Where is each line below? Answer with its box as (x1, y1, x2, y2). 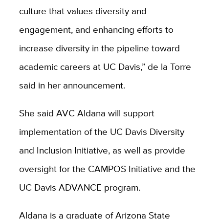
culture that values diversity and (19, 4, 147, 18)
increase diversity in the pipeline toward (19, 41, 180, 55)
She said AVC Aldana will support (19, 106, 154, 120)
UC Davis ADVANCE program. (19, 180, 140, 195)
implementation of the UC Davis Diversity (19, 125, 184, 139)
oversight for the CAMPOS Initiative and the (19, 162, 196, 176)
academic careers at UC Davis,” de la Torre (19, 60, 191, 74)
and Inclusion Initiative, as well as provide (19, 143, 185, 157)
